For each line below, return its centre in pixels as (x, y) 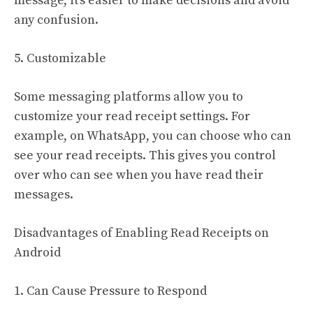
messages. (44, 194)
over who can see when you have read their (139, 175)
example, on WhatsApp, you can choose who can (153, 136)
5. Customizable (60, 58)
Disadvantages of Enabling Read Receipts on (141, 233)
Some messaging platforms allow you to (129, 96)
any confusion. (56, 20)
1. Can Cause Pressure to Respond (110, 291)
